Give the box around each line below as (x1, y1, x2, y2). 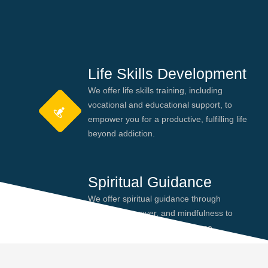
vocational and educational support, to (87, 100, 232, 110)
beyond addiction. (87, 129, 155, 139)
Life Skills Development (87, 65, 246, 83)
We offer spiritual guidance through (87, 193, 221, 203)
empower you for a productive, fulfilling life (87, 114, 247, 124)
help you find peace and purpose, (87, 222, 215, 232)
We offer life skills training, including (87, 86, 223, 96)
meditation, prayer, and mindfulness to (87, 208, 233, 218)
